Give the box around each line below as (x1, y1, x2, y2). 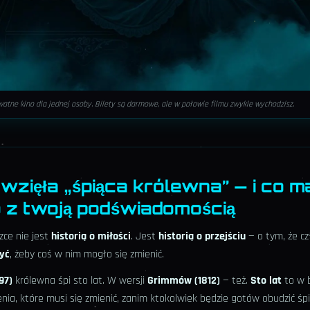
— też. (220, 273, 250, 289)
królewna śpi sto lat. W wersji (12, 273, 147, 289)
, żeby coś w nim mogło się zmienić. (10, 247, 164, 262)
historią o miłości (51, 229, 131, 244)
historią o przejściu (158, 229, 246, 244)
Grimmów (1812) (147, 273, 220, 289)
